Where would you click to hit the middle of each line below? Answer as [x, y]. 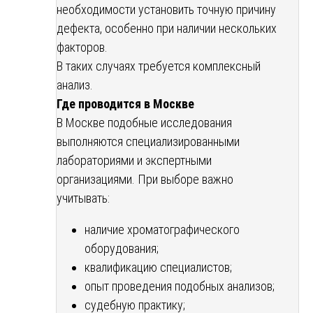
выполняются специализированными [148, 141]
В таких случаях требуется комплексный [159, 66]
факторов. [82, 47]
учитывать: [83, 198]
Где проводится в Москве [125, 103]
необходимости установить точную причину [166, 9]
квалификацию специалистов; [158, 267]
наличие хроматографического [162, 229]
